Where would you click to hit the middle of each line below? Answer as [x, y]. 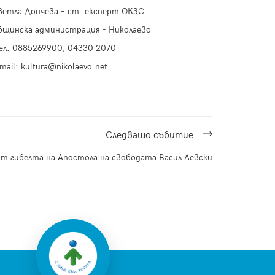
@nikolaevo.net [78, 67]
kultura [34, 67]
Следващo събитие [149, 136]
